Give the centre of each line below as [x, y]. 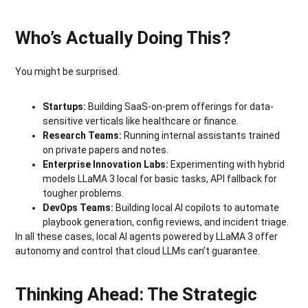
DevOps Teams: [79, 207]
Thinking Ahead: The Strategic [136, 294]
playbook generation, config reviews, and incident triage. [166, 222]
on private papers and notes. [106, 150]
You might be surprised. [68, 71]
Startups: [66, 106]
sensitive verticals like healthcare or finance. [141, 121]
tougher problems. [84, 193]
